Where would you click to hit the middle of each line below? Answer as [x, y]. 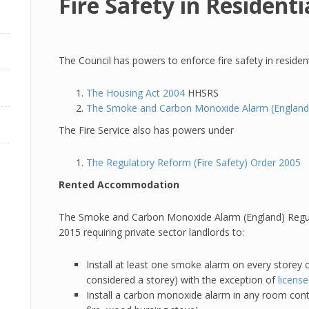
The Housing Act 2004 [136, 93]
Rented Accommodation [119, 185]
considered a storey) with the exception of [182, 280]
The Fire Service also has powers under [146, 130]
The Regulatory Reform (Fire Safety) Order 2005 [193, 162]
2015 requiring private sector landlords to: [151, 232]
